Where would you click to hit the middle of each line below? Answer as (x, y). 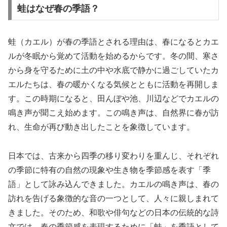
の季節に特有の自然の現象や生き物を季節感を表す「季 (109, 170)
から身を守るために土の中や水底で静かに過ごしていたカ (113, 70)
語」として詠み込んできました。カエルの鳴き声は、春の (113, 184)
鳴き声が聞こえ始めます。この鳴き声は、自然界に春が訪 (113, 112)
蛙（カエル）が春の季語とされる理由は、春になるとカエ (113, 42)
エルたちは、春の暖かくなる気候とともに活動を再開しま (113, 84)
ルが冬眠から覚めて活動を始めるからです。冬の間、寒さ (113, 56)
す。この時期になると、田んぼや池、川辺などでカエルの (113, 98)
